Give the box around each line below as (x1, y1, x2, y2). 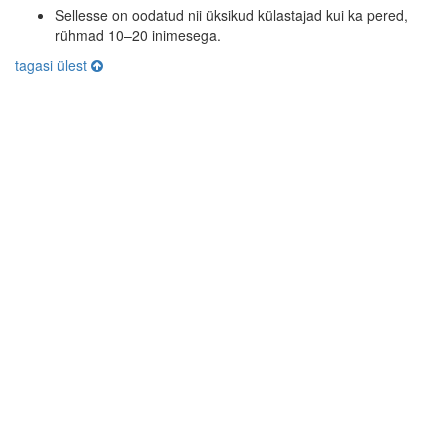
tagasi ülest (15, 55, 91, 76)
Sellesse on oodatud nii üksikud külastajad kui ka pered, (55, 5, 408, 26)
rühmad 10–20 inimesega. (55, 25, 221, 46)
